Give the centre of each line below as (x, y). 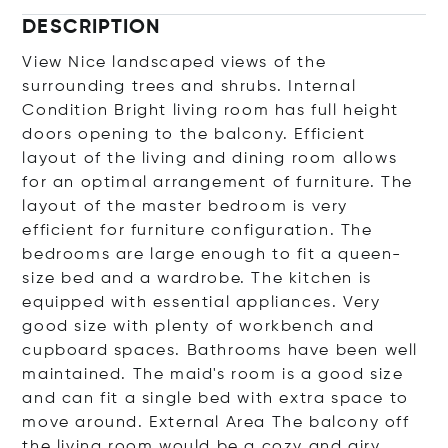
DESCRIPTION (91, 28)
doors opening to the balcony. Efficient (194, 135)
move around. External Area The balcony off (216, 423)
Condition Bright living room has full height (210, 111)
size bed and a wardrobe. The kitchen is (197, 279)
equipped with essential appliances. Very (201, 303)
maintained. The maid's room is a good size (213, 375)
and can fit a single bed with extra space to (215, 399)
